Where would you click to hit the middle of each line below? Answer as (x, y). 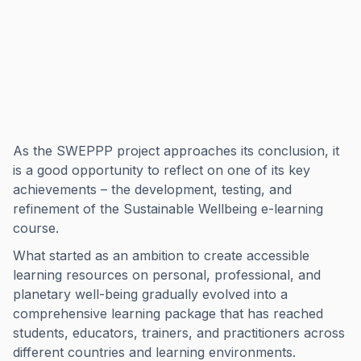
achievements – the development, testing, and (152, 189)
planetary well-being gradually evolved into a (150, 294)
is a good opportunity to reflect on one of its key (162, 170)
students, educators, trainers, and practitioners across (179, 333)
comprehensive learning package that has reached (168, 313)
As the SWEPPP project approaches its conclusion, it (176, 151)
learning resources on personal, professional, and (167, 275)
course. (36, 228)
